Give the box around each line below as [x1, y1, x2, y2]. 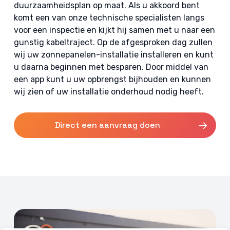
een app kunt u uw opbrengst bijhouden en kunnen [13, 74, 211, 84]
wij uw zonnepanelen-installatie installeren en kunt [13, 50, 214, 60]
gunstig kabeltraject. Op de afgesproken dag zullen [13, 37, 213, 47]
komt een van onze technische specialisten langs [13, 13, 204, 23]
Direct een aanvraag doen [54, 120, 160, 130]
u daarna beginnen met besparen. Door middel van [13, 62, 208, 72]
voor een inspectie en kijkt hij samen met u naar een [13, 25, 215, 35]
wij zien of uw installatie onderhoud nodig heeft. [13, 87, 204, 97]
